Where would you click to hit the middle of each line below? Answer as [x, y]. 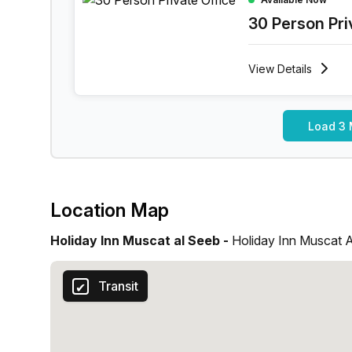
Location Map [110, 210]
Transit [118, 286]
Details [295, 68]
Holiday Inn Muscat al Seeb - [141, 240]
